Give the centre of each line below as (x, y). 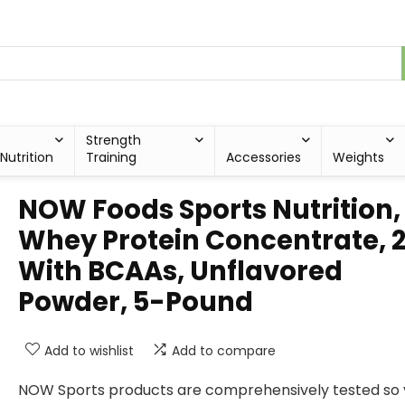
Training (112, 157)
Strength (114, 140)
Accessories (263, 157)
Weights (358, 157)
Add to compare (224, 351)
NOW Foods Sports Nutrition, (209, 210)
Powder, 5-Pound (136, 302)
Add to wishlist (89, 351)
